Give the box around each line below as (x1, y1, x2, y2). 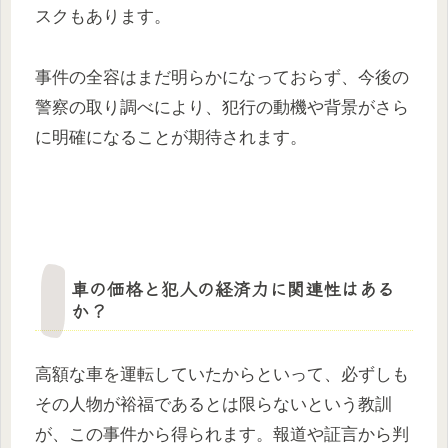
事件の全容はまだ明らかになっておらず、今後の (35, 67, 409, 87)
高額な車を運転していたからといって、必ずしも (35, 364, 409, 384)
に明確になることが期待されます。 (35, 127, 307, 147)
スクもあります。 (35, 7, 171, 27)
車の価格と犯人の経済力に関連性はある (71, 274, 395, 301)
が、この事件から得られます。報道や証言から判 (35, 424, 409, 444)
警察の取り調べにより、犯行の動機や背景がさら (35, 97, 409, 117)
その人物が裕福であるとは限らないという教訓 (35, 394, 392, 414)
